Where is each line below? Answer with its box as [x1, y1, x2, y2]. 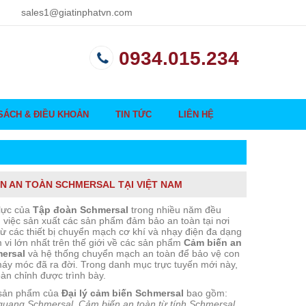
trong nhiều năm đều [128, 204, 221, 215]
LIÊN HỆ [178, 109, 214, 120]
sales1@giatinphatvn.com [21, 7, 133, 18]
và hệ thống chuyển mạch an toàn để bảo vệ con [25, 247, 240, 259]
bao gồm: [184, 287, 227, 298]
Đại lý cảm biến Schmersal [61, 287, 184, 298]
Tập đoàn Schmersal [33, 204, 128, 215]
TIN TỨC [115, 109, 152, 120]
